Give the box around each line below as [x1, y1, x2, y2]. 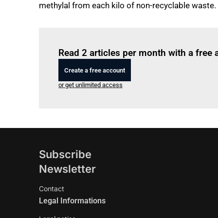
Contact [39, 184, 64, 193]
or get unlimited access [58, 81, 123, 89]
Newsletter [39, 163, 96, 175]
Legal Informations [39, 196, 106, 205]
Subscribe [39, 148, 91, 161]
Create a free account [64, 66, 125, 74]
